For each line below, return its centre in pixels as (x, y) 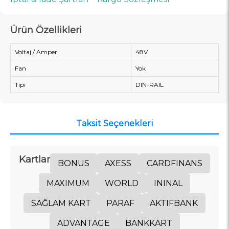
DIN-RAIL (150, 84)
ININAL (168, 183)
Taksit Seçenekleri (114, 123)
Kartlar (35, 159)
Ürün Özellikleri (46, 30)
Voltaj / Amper (36, 52)
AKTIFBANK (174, 203)
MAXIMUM (68, 183)
